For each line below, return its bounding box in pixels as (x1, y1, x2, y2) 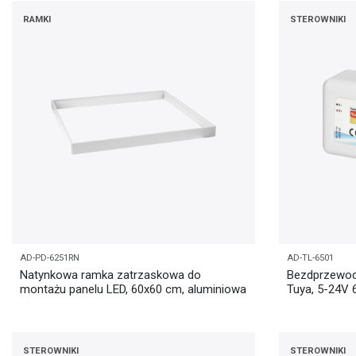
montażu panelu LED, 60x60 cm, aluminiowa (20, 281, 246, 296)
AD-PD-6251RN (20, 252, 79, 263)
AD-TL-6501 (287, 252, 334, 263)
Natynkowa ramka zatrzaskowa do (20, 267, 201, 282)
